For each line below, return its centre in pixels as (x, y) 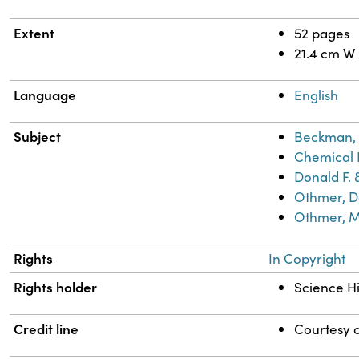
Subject (38, 137)
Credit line (46, 329)
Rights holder (56, 287)
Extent (34, 33)
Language (45, 95)
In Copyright (307, 259)
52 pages (322, 34)
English (317, 95)
